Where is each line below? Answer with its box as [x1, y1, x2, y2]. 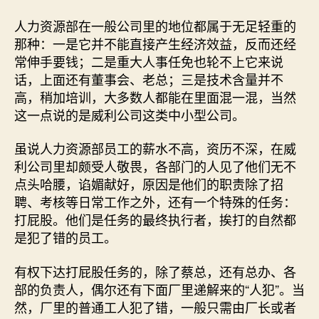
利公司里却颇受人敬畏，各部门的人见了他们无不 [14, 157, 296, 175]
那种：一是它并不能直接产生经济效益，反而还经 [14, 33, 296, 53]
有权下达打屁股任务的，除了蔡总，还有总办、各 [14, 261, 296, 281]
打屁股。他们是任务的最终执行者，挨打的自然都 [14, 210, 296, 229]
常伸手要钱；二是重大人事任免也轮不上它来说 [14, 51, 283, 70]
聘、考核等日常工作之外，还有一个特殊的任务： [14, 192, 296, 211]
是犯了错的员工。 [14, 228, 117, 246]
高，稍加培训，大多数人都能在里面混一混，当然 [14, 87, 296, 106]
